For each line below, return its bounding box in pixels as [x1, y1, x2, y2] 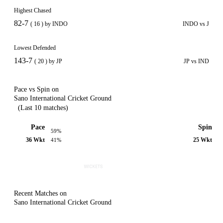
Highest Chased [14, 7, 51, 14]
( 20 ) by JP [34, 58, 62, 65]
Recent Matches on [14, 190, 67, 197]
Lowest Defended [14, 44, 56, 51]
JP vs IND [184, 58, 209, 65]
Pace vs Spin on [14, 86, 59, 93]
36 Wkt [26, 136, 45, 143]
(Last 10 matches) [18, 104, 68, 111]
